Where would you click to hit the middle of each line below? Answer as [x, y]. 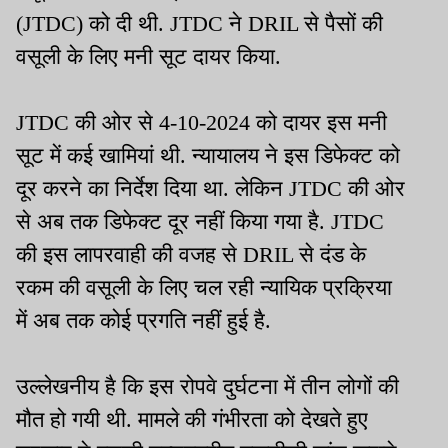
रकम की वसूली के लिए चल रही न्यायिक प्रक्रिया [204, 288]
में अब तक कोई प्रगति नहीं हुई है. [143, 321]
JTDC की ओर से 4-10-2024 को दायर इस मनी [201, 123]
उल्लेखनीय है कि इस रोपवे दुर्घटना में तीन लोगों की [207, 387]
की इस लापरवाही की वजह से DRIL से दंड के [191, 255]
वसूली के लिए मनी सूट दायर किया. [151, 57]
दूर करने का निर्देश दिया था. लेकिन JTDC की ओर [210, 189]
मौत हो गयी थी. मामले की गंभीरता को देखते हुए [192, 420]
